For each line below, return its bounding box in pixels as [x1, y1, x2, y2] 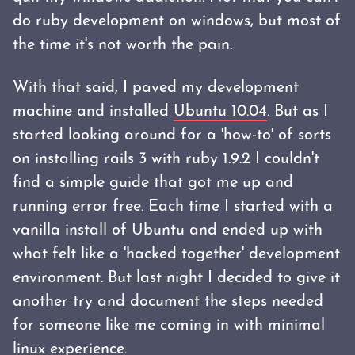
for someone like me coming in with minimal [13, 318, 325, 334]
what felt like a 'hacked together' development [13, 246, 340, 262]
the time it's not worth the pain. [13, 37, 232, 53]
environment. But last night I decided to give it [13, 270, 340, 286]
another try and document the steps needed [13, 294, 323, 310]
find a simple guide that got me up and [13, 175, 293, 191]
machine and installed [13, 104, 174, 120]
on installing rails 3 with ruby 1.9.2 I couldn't [13, 151, 319, 167]
